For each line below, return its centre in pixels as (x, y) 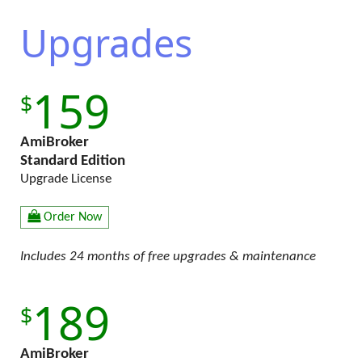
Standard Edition (73, 161)
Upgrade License (66, 179)
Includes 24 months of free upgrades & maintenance (168, 256)
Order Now (73, 218)
